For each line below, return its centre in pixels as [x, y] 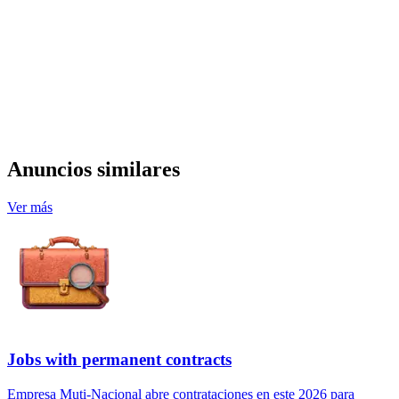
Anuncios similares [94, 170]
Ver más [30, 208]
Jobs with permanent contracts [119, 360]
